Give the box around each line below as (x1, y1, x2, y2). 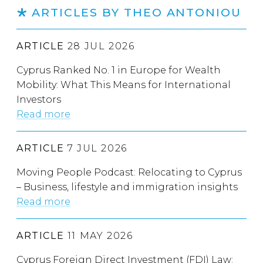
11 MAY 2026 (64, 230, 133, 242)
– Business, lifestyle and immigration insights (16, 181, 238, 193)
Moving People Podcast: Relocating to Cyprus (16, 167, 242, 178)
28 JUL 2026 (64, 41, 135, 52)
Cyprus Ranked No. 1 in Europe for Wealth (16, 65, 221, 76)
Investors (16, 94, 61, 106)
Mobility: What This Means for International (16, 79, 231, 91)
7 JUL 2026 (64, 143, 127, 154)
